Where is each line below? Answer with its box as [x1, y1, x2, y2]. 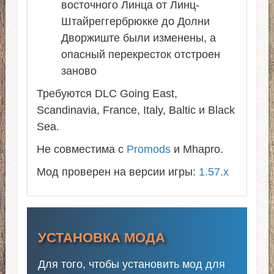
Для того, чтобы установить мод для [37, 257, 225, 270]
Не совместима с [36, 143, 127, 155]
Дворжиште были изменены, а [61, 31, 216, 44]
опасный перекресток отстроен [61, 48, 220, 61]
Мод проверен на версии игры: [36, 165, 199, 178]
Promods [126, 143, 171, 155]
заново [61, 64, 97, 77]
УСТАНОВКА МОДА [37, 229, 165, 245]
